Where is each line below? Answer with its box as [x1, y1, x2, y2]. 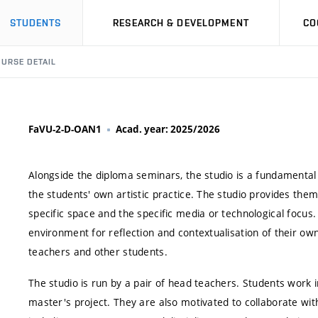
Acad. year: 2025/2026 [116, 123, 220, 136]
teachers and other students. [28, 244, 168, 258]
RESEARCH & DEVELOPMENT [113, 17, 249, 28]
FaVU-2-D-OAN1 [28, 123, 102, 136]
